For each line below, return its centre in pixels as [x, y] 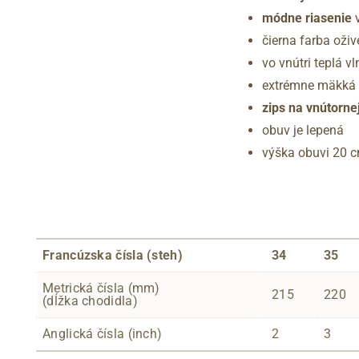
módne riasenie [307, 18]
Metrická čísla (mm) [101, 288]
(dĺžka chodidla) [90, 301]
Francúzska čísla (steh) [113, 255]
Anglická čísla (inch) [103, 333]
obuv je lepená [303, 130]
